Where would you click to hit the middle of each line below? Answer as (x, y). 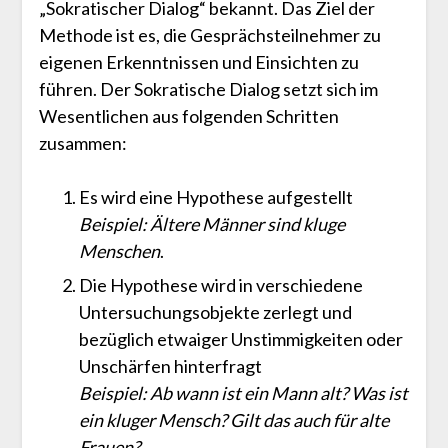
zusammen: (82, 143)
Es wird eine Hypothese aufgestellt (215, 197)
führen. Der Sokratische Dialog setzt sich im (208, 89)
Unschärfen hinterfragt (170, 366)
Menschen (119, 251)
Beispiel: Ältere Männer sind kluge (211, 224)
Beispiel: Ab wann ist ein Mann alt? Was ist (243, 393)
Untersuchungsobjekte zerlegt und (215, 312)
